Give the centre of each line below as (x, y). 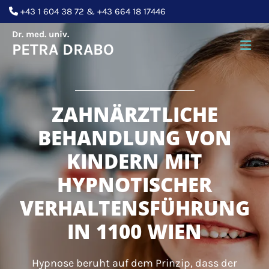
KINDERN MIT (134, 161)
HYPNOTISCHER (134, 185)
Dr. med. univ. (41, 34)
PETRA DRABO (63, 50)
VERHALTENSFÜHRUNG (134, 208)
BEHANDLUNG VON (134, 138)
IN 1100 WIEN (134, 231)
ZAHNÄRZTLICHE (134, 114)
